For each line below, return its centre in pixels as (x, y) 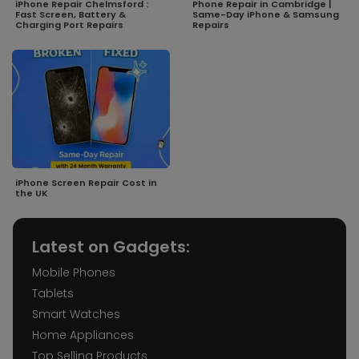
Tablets (53, 293)
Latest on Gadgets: (111, 246)
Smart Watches (76, 314)
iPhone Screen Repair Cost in (86, 182)
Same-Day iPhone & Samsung (266, 15)
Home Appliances (83, 335)
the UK (32, 193)
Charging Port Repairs (69, 25)
